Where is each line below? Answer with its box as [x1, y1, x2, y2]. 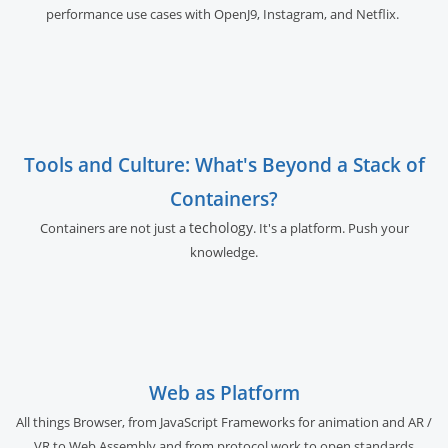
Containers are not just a [39, 218, 189, 237]
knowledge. [190, 242, 258, 261]
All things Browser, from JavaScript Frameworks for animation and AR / [16, 412, 432, 431]
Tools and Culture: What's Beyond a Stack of [23, 151, 425, 177]
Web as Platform [148, 379, 300, 405]
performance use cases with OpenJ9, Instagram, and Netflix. [46, 4, 402, 23]
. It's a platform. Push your [252, 218, 409, 237]
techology [188, 217, 253, 237]
